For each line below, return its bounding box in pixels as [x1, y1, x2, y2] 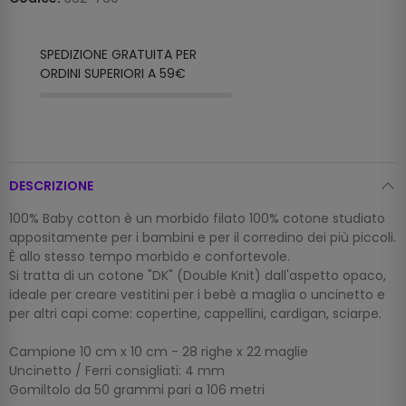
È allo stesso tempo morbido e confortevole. [9, 247, 290, 266]
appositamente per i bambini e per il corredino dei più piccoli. [9, 228, 396, 247]
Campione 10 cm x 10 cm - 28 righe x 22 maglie [9, 343, 308, 362]
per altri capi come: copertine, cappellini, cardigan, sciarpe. [9, 304, 382, 324]
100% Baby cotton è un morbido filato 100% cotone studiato [9, 209, 385, 228]
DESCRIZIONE [9, 177, 93, 196]
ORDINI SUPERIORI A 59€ [40, 64, 186, 83]
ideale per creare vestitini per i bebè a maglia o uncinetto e [9, 285, 385, 304]
